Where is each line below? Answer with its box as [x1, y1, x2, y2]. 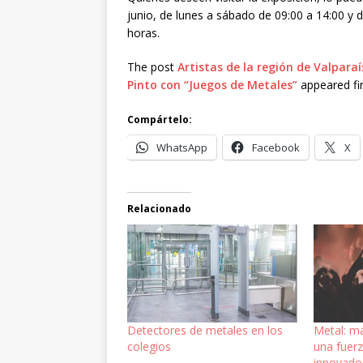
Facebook [252, 140, 300, 156]
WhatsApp [156, 140, 207, 156]
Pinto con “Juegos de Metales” [127, 77, 297, 93]
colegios [127, 338, 171, 354]
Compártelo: [127, 113, 192, 127]
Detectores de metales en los [127, 322, 283, 338]
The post [127, 59, 177, 75]
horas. [127, 25, 160, 41]
